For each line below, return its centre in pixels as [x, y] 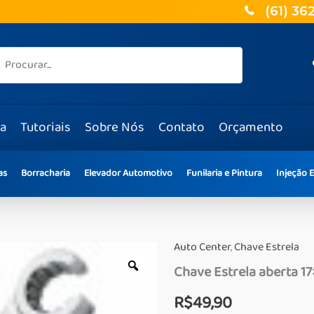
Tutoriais [46, 127]
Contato [182, 127]
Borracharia [46, 174]
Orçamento [251, 127]
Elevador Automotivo [128, 174]
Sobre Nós [115, 127]
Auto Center [202, 248]
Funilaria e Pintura [224, 174]
